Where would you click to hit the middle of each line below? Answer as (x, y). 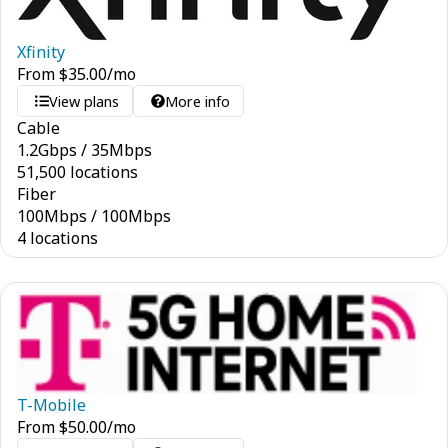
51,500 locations (77, 172)
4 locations (57, 238)
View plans (84, 101)
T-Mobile (51, 405)
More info (198, 101)
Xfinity (41, 52)
